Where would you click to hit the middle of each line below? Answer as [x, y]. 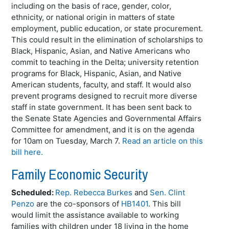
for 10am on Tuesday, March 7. [67, 141]
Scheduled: [33, 192]
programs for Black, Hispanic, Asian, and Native [97, 73]
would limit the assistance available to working [95, 215]
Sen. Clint [168, 192]
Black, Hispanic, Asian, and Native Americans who [101, 51]
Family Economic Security [80, 174]
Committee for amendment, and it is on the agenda [103, 130]
